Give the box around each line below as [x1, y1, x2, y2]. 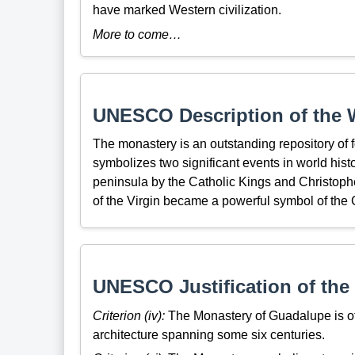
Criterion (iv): [92, 308, 165, 323]
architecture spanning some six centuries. [92, 327, 325, 342]
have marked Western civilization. [92, 3, 281, 17]
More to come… [92, 27, 181, 41]
